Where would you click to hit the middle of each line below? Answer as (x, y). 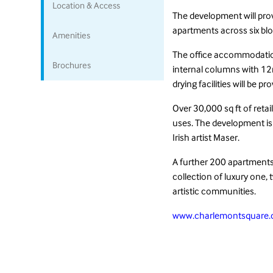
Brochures (72, 65)
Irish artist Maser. (207, 138)
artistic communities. (214, 191)
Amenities (72, 35)
